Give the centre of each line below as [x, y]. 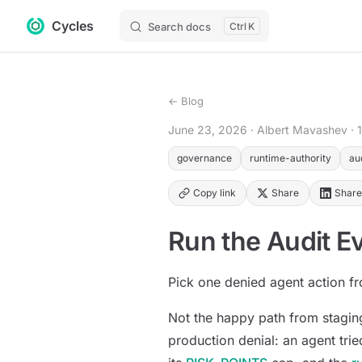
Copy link [215, 193]
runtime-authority [290, 158]
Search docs [179, 27]
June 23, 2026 [208, 130]
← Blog [186, 101]
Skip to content [60, 26]
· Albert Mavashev [297, 130]
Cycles [73, 25]
